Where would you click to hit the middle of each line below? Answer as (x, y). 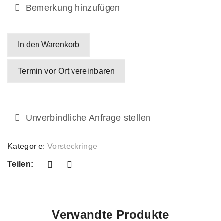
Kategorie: (27, 146)
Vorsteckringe (72, 146)
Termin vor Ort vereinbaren (67, 71)
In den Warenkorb (49, 44)
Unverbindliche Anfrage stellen (87, 118)
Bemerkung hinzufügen (72, 8)
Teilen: (20, 164)
